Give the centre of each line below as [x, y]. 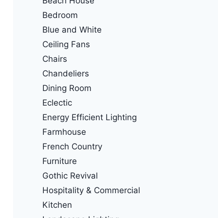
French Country [72, 146]
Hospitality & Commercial [91, 190]
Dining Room [67, 88]
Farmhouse [64, 132]
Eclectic [57, 102]
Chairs [54, 59]
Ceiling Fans [66, 44]
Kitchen [57, 205]
